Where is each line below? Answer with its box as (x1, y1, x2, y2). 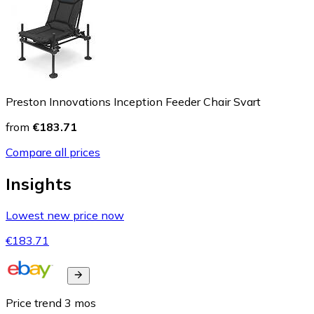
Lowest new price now (6, 208, 124, 223)
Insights (6, 173, 71, 195)
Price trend (6, 296, 62, 310)
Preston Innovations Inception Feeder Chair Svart (6, 95, 261, 109)
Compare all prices (6, 145, 100, 160)
